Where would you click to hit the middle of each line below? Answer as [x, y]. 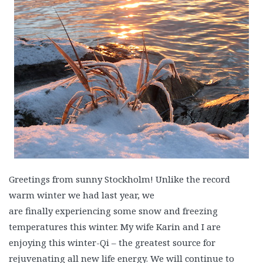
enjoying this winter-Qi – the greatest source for [112, 242]
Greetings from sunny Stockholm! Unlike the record [119, 179]
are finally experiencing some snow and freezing [113, 211]
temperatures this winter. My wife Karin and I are [115, 227]
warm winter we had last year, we [82, 195]
